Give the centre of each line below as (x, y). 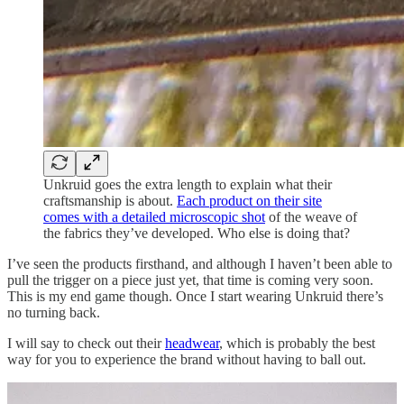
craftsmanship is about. (110, 201)
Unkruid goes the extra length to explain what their (188, 185)
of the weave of (311, 217)
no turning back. (54, 313)
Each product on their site (249, 201)
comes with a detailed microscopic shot (154, 217)
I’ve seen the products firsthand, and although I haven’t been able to (200, 264)
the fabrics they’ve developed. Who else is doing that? (197, 234)
